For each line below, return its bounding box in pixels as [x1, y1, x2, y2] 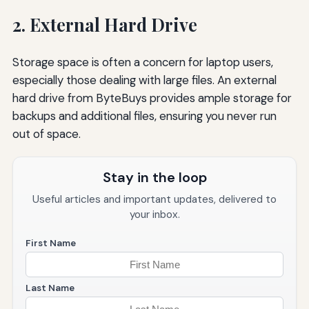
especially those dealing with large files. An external [12, 72, 277, 88]
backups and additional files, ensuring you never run [12, 108, 277, 124]
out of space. [12, 126, 81, 142]
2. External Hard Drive [12, 13, 197, 37]
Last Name [25, 282, 74, 295]
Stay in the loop [102, 168, 207, 187]
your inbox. [129, 208, 180, 222]
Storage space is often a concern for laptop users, [12, 54, 273, 70]
